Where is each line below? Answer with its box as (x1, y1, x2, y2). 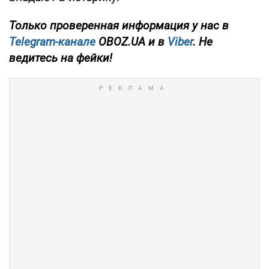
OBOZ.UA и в (95, 34, 168, 49)
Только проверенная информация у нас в (9, 18, 229, 32)
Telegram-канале (9, 34, 95, 49)
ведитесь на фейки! (9, 50, 112, 65)
